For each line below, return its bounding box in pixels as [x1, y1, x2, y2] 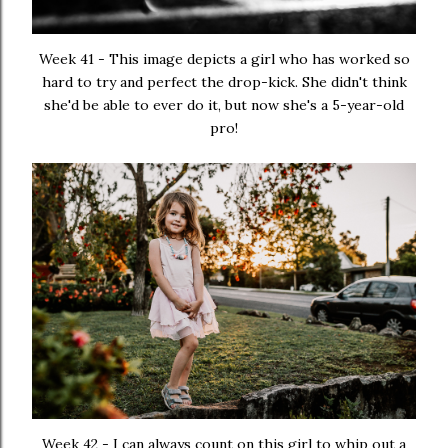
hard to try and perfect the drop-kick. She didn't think [41, 73, 407, 92]
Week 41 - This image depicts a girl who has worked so [38, 50, 410, 69]
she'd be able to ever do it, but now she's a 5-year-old [44, 96, 404, 115]
